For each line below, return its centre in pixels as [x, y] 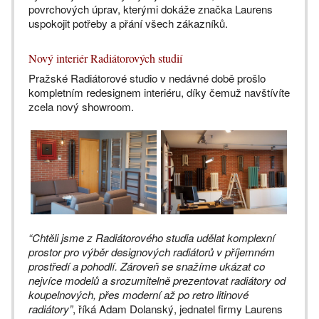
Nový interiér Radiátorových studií [105, 58]
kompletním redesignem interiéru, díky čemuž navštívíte [159, 93]
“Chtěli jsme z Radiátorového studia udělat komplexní [152, 238]
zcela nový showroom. [81, 107]
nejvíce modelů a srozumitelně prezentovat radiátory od [157, 281]
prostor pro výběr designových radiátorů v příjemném [152, 252]
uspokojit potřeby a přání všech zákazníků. [128, 23]
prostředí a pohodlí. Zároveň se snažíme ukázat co [147, 266]
